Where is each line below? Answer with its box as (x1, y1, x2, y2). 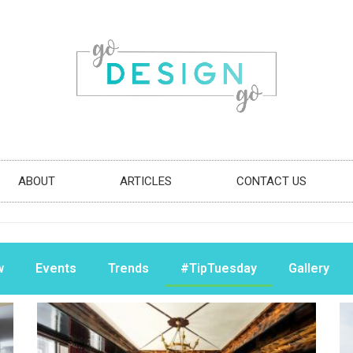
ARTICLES (120, 173, 172, 188)
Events (35, 260, 76, 276)
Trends (107, 260, 149, 276)
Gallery (288, 260, 329, 276)
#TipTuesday (180, 260, 257, 276)
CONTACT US (236, 173, 307, 188)
